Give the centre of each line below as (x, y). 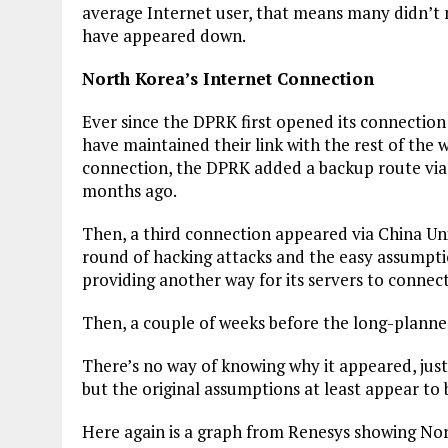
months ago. (129, 190)
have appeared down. (164, 35)
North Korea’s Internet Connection (228, 78)
